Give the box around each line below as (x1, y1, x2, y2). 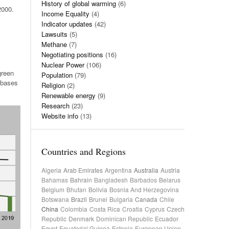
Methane (41, 39, 67, 49)
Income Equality (41, 9, 89, 18)
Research (41, 101, 70, 110)
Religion (41, 80, 65, 90)
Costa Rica (89, 204, 120, 213)
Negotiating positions (41, 50, 103, 59)
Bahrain (70, 175, 92, 184)
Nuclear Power (41, 60, 84, 70)
